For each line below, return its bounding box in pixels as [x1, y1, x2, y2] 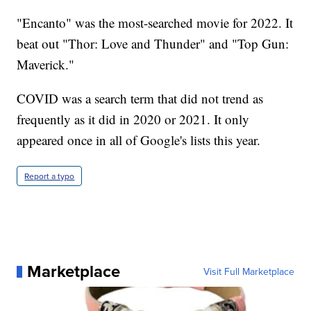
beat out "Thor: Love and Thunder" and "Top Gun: [17, 35, 289, 53]
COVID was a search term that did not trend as [17, 90, 264, 108]
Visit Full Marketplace [203, 264, 294, 279]
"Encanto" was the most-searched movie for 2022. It [17, 14, 294, 32]
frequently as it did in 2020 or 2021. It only [17, 110, 250, 128]
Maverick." [17, 56, 75, 74]
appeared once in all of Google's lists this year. [17, 131, 261, 149]
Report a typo [24, 170, 75, 183]
